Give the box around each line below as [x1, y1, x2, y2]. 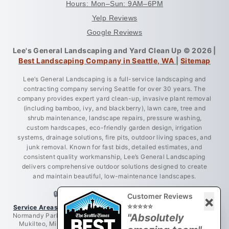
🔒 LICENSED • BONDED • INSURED [53, 189, 176, 198]
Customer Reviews [127, 192, 193, 201]
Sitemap [180, 56, 211, 65]
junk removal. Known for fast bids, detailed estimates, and [27, 143, 202, 151]
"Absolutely [127, 212, 184, 224]
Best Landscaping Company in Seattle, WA [18, 56, 176, 65]
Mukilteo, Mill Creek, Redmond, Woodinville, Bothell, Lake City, [18, 219, 211, 227]
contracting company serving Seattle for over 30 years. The [23, 84, 206, 93]
